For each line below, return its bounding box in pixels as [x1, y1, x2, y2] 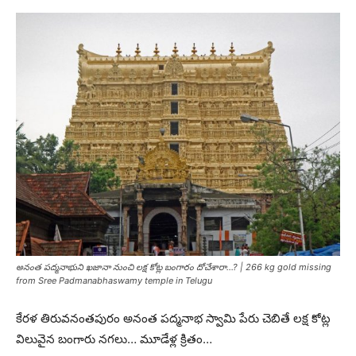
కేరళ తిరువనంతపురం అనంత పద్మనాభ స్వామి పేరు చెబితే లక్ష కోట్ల [16, 311, 331, 326]
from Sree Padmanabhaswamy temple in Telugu [16, 275, 212, 286]
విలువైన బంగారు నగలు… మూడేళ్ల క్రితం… [16, 331, 212, 346]
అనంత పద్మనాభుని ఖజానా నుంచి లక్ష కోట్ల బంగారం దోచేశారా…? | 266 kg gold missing [16, 261, 331, 273]
